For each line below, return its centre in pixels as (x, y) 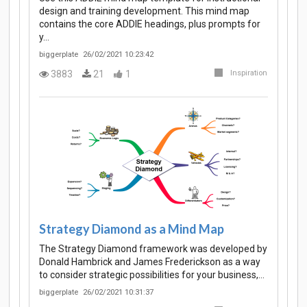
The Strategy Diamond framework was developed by (153, 248)
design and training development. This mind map (144, 11)
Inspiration (249, 73)
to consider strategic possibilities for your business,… (152, 274)
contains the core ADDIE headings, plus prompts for (150, 24)
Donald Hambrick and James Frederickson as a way (150, 261)
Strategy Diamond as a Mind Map (132, 229)
